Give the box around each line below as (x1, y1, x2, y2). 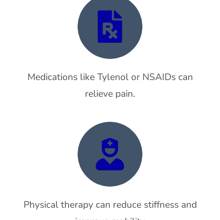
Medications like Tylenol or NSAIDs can (27, 71, 193, 83)
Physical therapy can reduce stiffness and (23, 198, 197, 211)
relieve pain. (85, 87, 135, 100)
